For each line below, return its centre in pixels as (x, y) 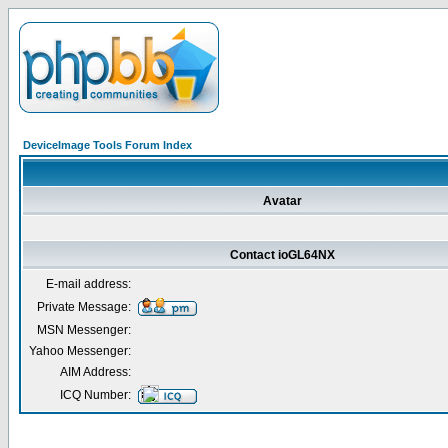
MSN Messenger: (84, 330)
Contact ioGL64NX (282, 255)
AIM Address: (95, 372)
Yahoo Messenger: (80, 351)
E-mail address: (88, 284)
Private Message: (84, 307)
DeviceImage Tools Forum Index (107, 145)
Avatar (282, 201)
